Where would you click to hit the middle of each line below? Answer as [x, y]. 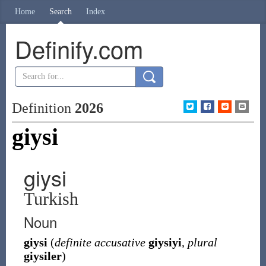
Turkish [51, 199]
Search [61, 12]
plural [202, 242]
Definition [43, 108]
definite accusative [100, 242]
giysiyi [165, 242]
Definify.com [79, 48]
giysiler [42, 256]
